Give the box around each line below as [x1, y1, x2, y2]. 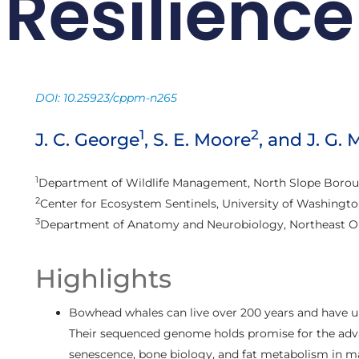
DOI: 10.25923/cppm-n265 [34, 91, 177, 106]
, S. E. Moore [143, 129, 251, 151]
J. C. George [34, 129, 139, 151]
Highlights [34, 262, 171, 294]
